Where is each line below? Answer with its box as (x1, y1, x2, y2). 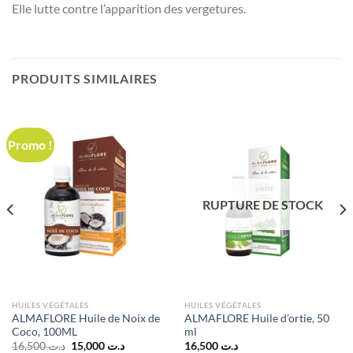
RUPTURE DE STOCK (203, 197, 323, 213)
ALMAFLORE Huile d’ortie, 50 (184, 311, 329, 325)
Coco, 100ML (11, 325, 77, 338)
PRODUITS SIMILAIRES (12, 70, 158, 86)
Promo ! (8, 136, 54, 152)
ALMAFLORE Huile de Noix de (11, 311, 160, 325)
